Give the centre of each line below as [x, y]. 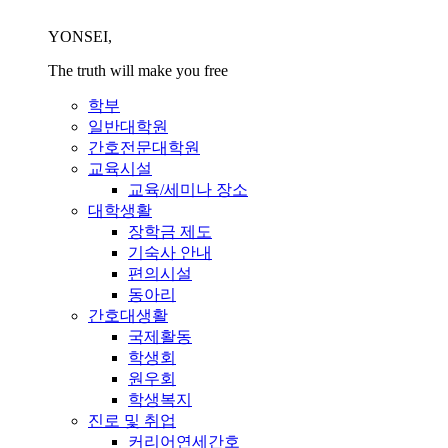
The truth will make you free [138, 70]
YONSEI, [80, 36]
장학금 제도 [170, 231]
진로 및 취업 [132, 420]
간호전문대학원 [144, 147]
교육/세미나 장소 [188, 189]
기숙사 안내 [170, 252]
